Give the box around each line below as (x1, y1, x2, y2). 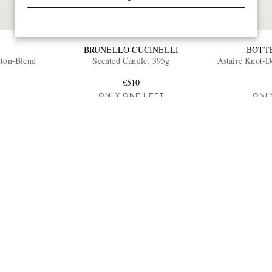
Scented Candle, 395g (92, 54, 170, 66)
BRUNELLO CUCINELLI (83, 43, 179, 55)
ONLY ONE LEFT (98, 92, 165, 98)
